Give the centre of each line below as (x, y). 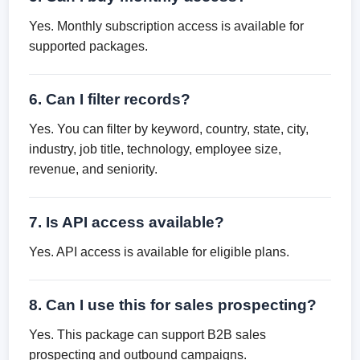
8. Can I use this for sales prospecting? (173, 305)
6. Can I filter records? (110, 99)
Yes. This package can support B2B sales (148, 335)
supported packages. (89, 46)
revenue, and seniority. (94, 169)
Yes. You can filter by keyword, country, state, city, (169, 129)
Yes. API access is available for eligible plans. (160, 252)
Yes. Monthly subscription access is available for (167, 26)
